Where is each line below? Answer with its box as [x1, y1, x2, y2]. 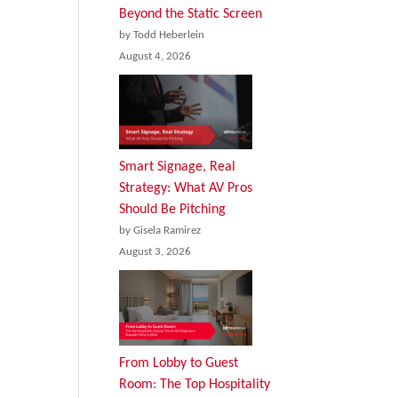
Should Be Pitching [119, 203, 227, 218]
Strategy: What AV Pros [119, 181, 253, 196]
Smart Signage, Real [119, 160, 236, 175]
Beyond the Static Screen [119, 6, 263, 21]
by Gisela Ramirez [119, 225, 202, 237]
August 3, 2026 [119, 246, 192, 259]
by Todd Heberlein [119, 28, 205, 41]
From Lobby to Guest [119, 355, 239, 370]
